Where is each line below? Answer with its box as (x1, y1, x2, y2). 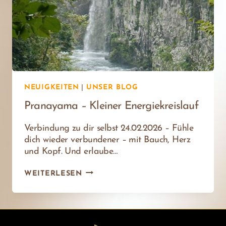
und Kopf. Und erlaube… (24, 146, 118, 156)
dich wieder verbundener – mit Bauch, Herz (24, 135, 191, 145)
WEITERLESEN (24, 169, 82, 178)
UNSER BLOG (86, 83, 138, 91)
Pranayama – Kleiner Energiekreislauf (24, 100, 198, 112)
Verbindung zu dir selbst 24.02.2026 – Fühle (24, 123, 194, 133)
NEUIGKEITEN (24, 83, 79, 91)
